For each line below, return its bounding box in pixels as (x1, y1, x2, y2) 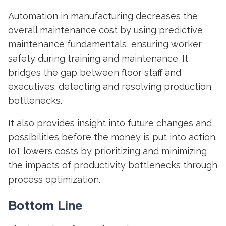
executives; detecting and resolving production (8, 81, 211, 92)
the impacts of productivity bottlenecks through (8, 160, 217, 171)
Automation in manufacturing (8, 11, 133, 21)
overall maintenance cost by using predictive (8, 25, 203, 35)
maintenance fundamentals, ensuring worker (8, 39, 202, 49)
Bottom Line (8, 201, 83, 212)
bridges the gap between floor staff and (8, 67, 181, 78)
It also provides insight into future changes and (8, 118, 212, 128)
